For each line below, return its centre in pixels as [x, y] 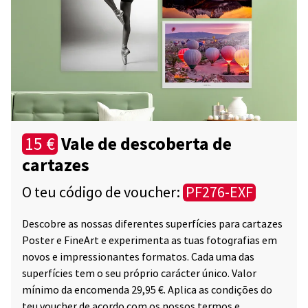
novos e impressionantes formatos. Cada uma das [138, 257]
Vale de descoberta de [145, 144]
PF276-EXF [219, 192]
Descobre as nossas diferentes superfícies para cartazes [152, 224]
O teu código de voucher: [102, 192]
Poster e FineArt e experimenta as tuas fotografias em [150, 240]
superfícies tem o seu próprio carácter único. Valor [139, 273]
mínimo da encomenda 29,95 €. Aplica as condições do [147, 290]
